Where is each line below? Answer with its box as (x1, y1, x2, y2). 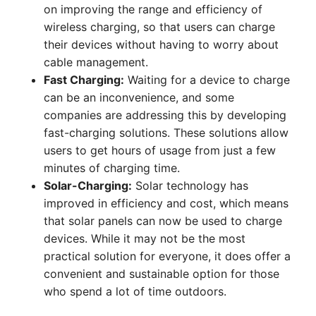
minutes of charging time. (44, 161, 180, 175)
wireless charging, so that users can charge (44, 20, 275, 34)
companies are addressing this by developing (44, 108, 286, 122)
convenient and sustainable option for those (44, 267, 279, 281)
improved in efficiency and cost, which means (44, 196, 288, 210)
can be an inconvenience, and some (44, 90, 234, 104)
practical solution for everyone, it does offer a (44, 249, 291, 263)
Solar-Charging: (44, 178, 132, 193)
